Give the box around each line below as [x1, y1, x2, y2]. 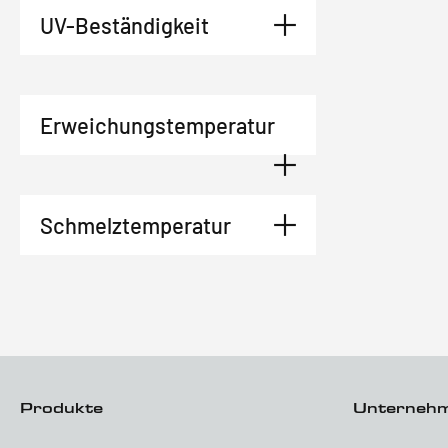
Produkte [20, 398, 103, 417]
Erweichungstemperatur [40, 112, 275, 138]
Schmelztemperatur [40, 212, 231, 238]
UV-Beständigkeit [40, 12, 209, 38]
